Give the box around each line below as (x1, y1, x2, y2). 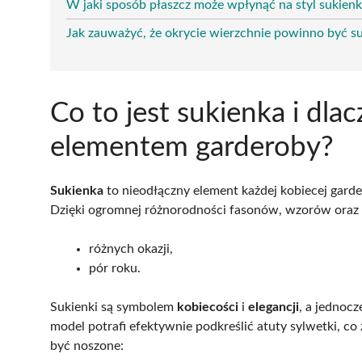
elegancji (248, 300, 299, 314)
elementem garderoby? (50, 133, 334, 162)
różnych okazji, (89, 242, 173, 255)
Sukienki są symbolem (50, 300, 177, 314)
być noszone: (50, 339, 124, 352)
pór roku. (89, 261, 141, 275)
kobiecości (177, 300, 238, 314)
